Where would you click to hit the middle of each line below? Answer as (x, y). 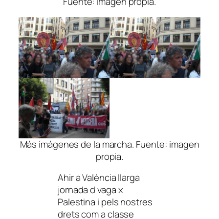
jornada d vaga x (90, 190)
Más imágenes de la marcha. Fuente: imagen (109, 144)
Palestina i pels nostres (105, 202)
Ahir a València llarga (99, 178)
